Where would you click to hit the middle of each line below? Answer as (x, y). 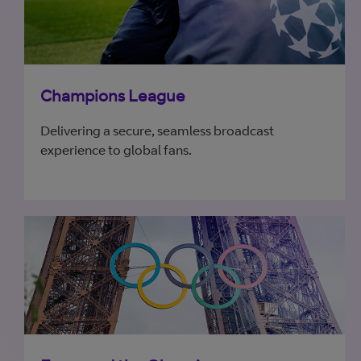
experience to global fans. (116, 150)
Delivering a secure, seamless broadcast (157, 131)
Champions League (113, 95)
